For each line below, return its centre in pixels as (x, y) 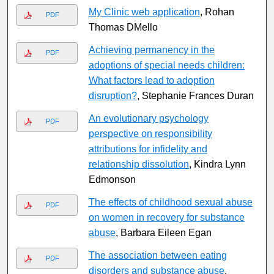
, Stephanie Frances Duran (195, 96)
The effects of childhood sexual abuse (170, 202)
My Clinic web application (144, 12)
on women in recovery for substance (166, 218)
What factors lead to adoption (151, 81)
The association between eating (157, 256)
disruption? (113, 96)
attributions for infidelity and (148, 149)
